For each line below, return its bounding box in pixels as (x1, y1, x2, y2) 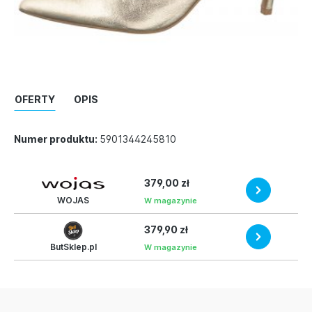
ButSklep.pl (49, 241, 97, 252)
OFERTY (15, 93, 55, 105)
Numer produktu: (14, 132, 100, 145)
